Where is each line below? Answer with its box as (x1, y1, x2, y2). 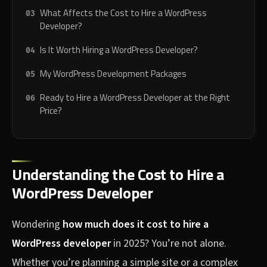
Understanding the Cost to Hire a (12, 163, 225, 187)
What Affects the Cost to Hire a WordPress (40, 6, 207, 20)
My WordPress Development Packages (40, 67, 187, 81)
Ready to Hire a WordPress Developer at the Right (40, 91, 230, 105)
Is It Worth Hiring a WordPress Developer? (40, 43, 198, 57)
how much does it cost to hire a (63, 217, 209, 232)
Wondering (12, 217, 63, 232)
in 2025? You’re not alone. (111, 236, 226, 252)
